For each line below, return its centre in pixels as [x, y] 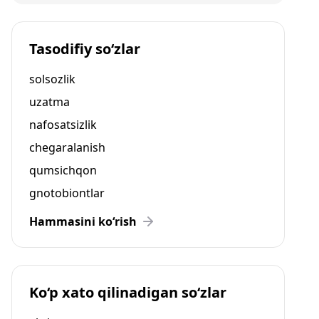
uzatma [49, 102]
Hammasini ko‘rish [83, 221]
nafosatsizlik [63, 125]
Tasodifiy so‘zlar [85, 49]
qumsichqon [63, 170]
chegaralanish [67, 147]
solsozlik [52, 79]
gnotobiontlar [67, 193]
